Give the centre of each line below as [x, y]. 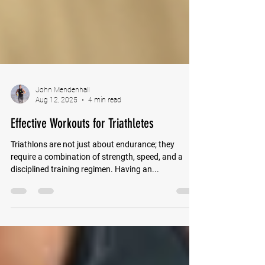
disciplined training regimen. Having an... [85, 190]
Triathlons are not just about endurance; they [93, 166]
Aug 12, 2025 [56, 121]
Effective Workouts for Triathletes [82, 145]
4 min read [105, 121]
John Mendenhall [62, 111]
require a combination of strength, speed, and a [97, 178]
